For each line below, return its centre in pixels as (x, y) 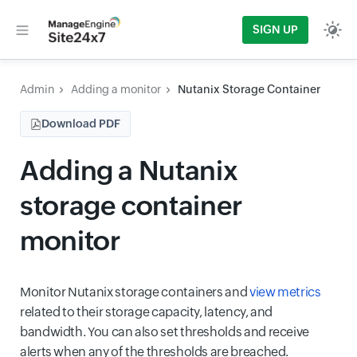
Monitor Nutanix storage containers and (135, 292)
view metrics (285, 292)
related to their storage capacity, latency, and (147, 312)
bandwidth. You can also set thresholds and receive (165, 332)
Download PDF (81, 124)
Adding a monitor (116, 89)
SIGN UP (275, 29)
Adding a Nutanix (129, 170)
